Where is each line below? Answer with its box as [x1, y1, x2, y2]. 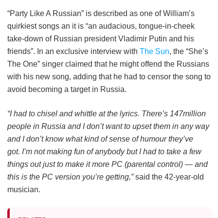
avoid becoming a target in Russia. [7, 85, 127, 93]
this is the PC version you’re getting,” [7, 172, 133, 181]
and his [169, 34, 194, 43]
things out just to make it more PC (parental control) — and [7, 160, 208, 168]
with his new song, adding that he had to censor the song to [7, 72, 211, 81]
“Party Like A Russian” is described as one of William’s [7, 9, 195, 18]
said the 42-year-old [133, 172, 204, 181]
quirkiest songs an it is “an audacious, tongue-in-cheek [7, 21, 195, 30]
